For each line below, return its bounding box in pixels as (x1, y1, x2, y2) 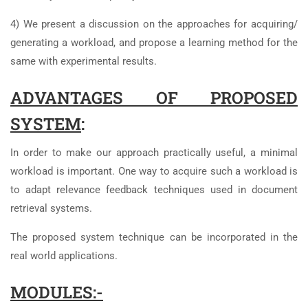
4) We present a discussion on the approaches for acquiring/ (10, 18, 298, 30)
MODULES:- (10, 281, 103, 303)
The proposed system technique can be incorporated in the (10, 231, 298, 243)
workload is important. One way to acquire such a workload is (10, 165, 298, 177)
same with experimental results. (10, 55, 157, 67)
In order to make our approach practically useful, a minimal (10, 146, 298, 159)
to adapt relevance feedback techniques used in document (10, 184, 298, 196)
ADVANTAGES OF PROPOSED (10, 87, 298, 109)
